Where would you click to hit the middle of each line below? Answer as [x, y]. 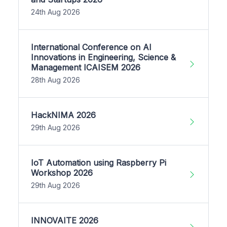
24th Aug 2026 [55, 12]
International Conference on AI [91, 47]
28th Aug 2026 [55, 80]
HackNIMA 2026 [63, 115]
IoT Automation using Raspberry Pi [99, 163]
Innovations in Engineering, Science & [103, 58]
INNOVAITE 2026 [65, 221]
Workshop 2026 [62, 173]
